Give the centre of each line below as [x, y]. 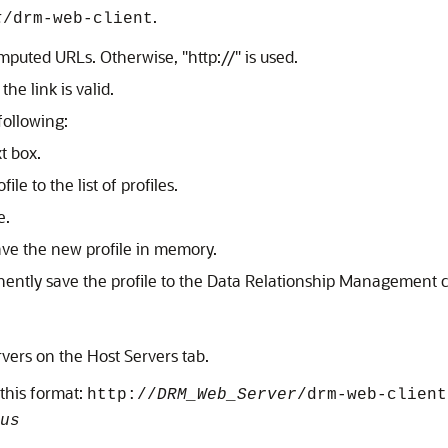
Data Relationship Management [322, 280]
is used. [269, 56]
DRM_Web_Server [227, 395]
